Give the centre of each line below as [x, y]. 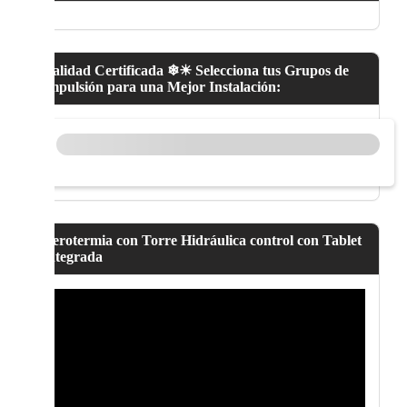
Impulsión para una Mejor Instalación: [161, 87]
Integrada [72, 257]
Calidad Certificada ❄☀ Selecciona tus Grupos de [195, 71]
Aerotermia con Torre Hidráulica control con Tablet [201, 241]
